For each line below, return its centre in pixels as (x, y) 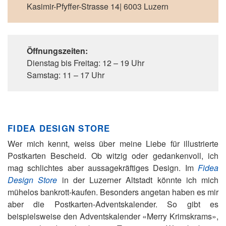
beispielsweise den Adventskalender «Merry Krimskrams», (113, 216)
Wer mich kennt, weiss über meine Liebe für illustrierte (113, 144)
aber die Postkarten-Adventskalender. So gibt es (113, 204)
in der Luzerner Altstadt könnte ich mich (138, 180)
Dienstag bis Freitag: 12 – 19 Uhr (86, 63)
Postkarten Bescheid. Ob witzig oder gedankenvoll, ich (113, 156)
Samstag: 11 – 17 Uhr (66, 75)
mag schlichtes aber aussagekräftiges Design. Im (103, 168)
